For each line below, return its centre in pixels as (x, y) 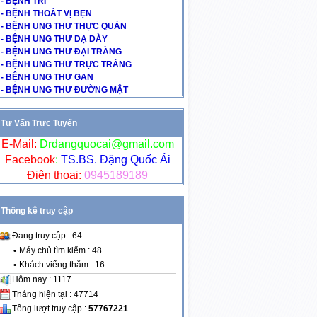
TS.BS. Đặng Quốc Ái (114, 160)
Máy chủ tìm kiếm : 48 (60, 250)
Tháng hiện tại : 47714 (55, 294)
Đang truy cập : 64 (47, 236)
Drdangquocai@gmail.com (106, 144)
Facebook (30, 160)
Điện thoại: (54, 175)
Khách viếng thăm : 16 (62, 264)
